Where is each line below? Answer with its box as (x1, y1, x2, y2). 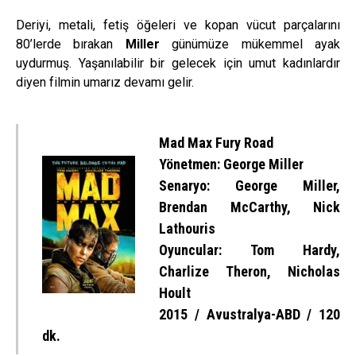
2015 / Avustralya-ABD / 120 (159, 305, 340, 323)
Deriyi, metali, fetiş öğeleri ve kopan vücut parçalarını (16, 17, 340, 33)
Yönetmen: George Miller (159, 155, 304, 172)
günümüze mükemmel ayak (159, 36, 341, 52)
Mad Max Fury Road (159, 133, 273, 151)
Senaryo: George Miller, (159, 176, 340, 194)
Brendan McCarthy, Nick (159, 198, 340, 215)
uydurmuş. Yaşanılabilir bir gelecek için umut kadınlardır (16, 55, 340, 71)
